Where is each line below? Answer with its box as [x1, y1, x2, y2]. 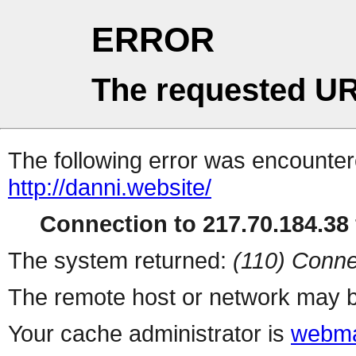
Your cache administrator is [8, 320, 291, 347]
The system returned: [8, 247, 233, 274]
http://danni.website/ [8, 174, 211, 201]
